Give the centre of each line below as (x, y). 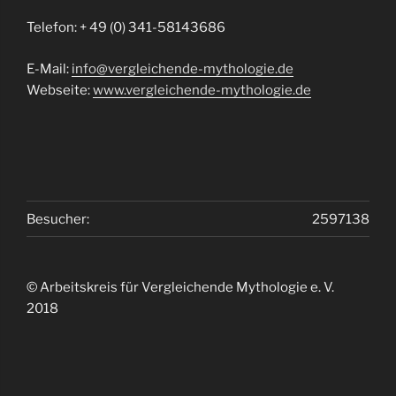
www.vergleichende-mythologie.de (202, 90)
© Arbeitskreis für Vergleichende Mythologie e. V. (183, 288)
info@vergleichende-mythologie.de (183, 69)
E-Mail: (49, 69)
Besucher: (58, 219)
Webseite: (60, 90)
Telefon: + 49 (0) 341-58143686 (126, 28)
